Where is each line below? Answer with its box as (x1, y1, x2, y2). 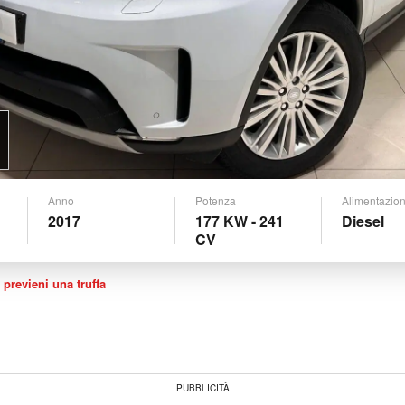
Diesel (341, 210, 384, 231)
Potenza (194, 192, 236, 208)
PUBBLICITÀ (175, 381, 230, 394)
